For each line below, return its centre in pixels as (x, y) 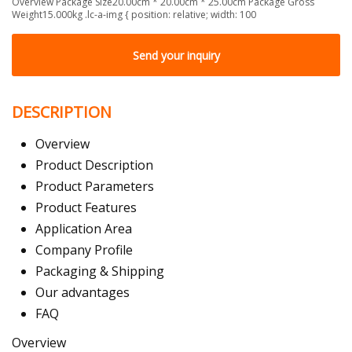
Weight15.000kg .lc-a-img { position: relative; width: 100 (134, 14)
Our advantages (82, 293)
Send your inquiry (176, 55)
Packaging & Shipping (100, 271)
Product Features (86, 208)
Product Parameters (95, 187)
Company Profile (84, 250)
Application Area (84, 229)
